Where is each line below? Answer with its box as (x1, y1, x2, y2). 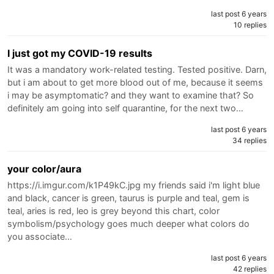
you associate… (7, 231, 72, 242)
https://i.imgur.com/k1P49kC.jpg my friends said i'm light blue (7, 179, 260, 190)
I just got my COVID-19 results (7, 46, 152, 59)
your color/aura (7, 162, 81, 175)
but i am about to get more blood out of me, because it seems (7, 76, 263, 87)
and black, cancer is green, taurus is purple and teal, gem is (7, 192, 250, 203)
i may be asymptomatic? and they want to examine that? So (7, 89, 254, 100)
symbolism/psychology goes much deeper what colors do (7, 218, 250, 229)
